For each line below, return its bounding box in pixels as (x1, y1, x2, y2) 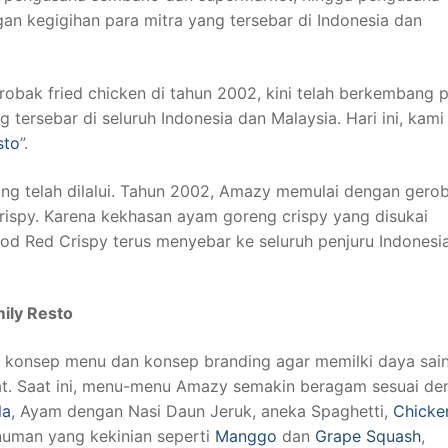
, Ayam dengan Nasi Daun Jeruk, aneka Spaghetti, (11, 400, 393, 421)
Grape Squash (315, 425, 421, 446)
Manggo (215, 425, 277, 446)
